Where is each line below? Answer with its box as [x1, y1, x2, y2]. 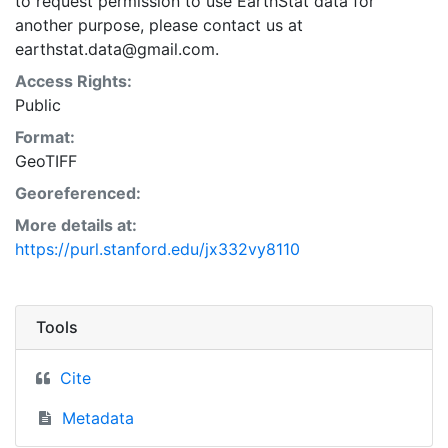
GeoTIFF [15, 150, 77, 171]
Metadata [61, 407, 134, 428]
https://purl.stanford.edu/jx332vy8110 [15, 238, 300, 259]
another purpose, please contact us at [15, 14, 303, 35]
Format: [15, 126, 75, 147]
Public [15, 94, 61, 115]
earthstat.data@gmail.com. [15, 38, 219, 59]
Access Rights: [15, 70, 132, 91]
